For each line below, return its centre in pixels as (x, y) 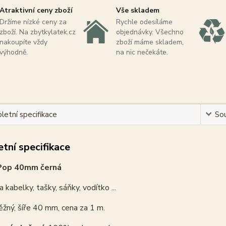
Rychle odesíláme (144, 22)
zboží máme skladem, (150, 42)
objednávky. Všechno (150, 32)
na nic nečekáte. (142, 52)
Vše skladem (137, 10)
